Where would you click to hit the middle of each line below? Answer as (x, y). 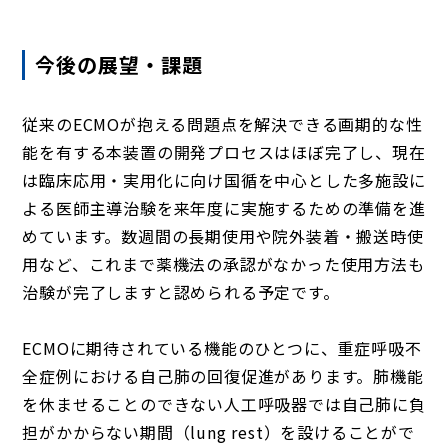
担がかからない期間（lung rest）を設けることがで (218, 432)
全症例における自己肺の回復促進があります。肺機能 (223, 376)
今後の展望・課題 (119, 64)
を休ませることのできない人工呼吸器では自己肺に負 (224, 404)
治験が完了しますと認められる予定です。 (181, 292)
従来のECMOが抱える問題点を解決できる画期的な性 (222, 124)
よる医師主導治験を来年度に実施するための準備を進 (224, 208)
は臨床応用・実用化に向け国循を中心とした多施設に (224, 180)
